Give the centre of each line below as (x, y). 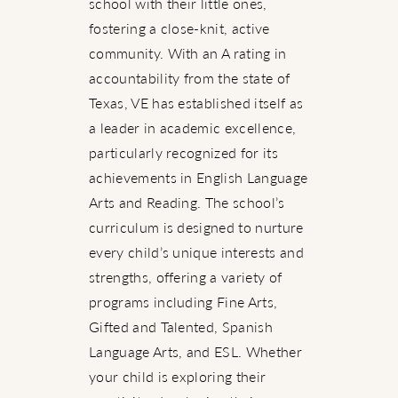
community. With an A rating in (188, 53)
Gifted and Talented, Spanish (181, 327)
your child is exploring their (178, 377)
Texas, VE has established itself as (196, 103)
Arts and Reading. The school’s (187, 203)
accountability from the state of (190, 78)
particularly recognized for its (183, 153)
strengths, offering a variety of (186, 277)
